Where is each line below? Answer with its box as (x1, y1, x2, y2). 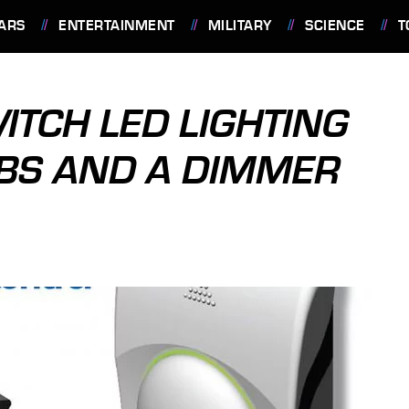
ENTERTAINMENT (58, 17, 175, 34)
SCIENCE (305, 17, 365, 34)
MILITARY (207, 17, 272, 34)
